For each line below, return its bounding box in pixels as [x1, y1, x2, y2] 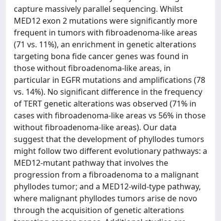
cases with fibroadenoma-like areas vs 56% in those [14, 110, 206, 121]
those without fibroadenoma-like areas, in [14, 63, 171, 74]
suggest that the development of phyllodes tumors [14, 134, 204, 145]
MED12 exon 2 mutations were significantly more [14, 15, 197, 26]
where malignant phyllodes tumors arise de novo [14, 193, 197, 204]
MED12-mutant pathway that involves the [14, 157, 168, 168]
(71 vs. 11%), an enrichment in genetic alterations [14, 39, 196, 50]
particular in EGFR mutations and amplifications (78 [14, 74, 205, 85]
